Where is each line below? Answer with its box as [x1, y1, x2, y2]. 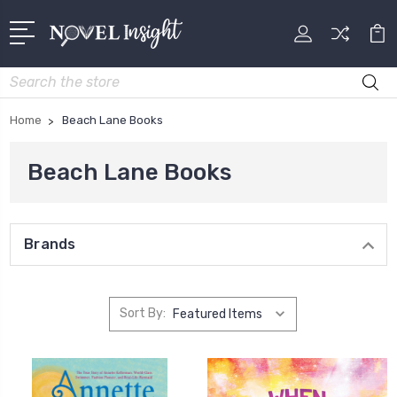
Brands [24, 235, 76, 253]
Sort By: [119, 306, 166, 322]
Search [10, 68, 51, 84]
